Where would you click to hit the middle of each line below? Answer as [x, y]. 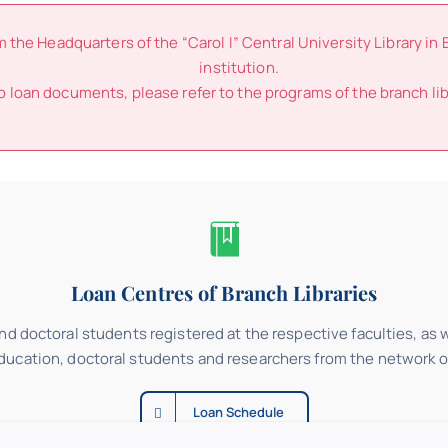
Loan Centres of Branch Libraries [224, 292]
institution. [239, 67]
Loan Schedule [238, 412]
